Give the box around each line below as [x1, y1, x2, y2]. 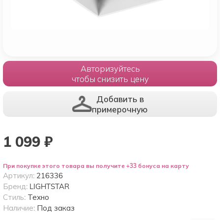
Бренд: [3, 181, 29, 191]
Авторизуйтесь [80, 63, 140, 74]
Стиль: [3, 192, 27, 202]
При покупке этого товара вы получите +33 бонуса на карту [3, 162, 189, 169]
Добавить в [96, 93, 144, 104]
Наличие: [3, 203, 37, 213]
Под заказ [37, 203, 75, 213]
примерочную [92, 104, 148, 114]
